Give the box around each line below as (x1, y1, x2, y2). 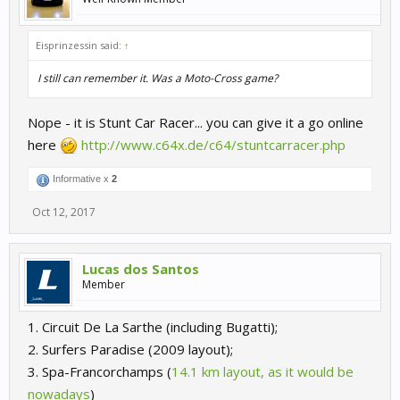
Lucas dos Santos (82, 259, 199, 278)
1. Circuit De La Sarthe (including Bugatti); (28, 317, 278, 336)
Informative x (50, 172, 112, 184)
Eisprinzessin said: (36, 37, 124, 52)
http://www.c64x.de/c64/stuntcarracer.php (81, 135, 346, 154)
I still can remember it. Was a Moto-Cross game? (37, 70, 278, 86)
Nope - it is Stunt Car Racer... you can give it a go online (28, 112, 363, 131)
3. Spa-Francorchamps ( (28, 362, 171, 380)
